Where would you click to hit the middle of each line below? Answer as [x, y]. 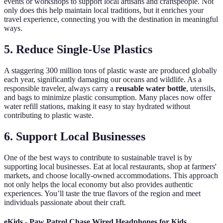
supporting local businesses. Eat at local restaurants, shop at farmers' [110, 166]
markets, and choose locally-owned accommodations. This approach [111, 175]
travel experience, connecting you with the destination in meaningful [111, 19]
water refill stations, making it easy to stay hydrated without [97, 107]
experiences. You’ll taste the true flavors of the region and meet [102, 193]
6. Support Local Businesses [75, 136]
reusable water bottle [151, 89]
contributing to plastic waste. [49, 115]
